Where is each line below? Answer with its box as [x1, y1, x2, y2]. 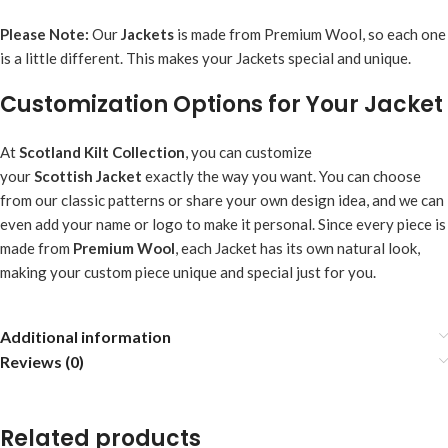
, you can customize [185, 142, 312, 161]
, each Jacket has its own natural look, [175, 238, 420, 257]
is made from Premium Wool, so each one [174, 24, 446, 43]
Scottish [34, 166, 93, 185]
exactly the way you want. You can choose [142, 166, 421, 185]
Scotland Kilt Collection [19, 142, 185, 161]
